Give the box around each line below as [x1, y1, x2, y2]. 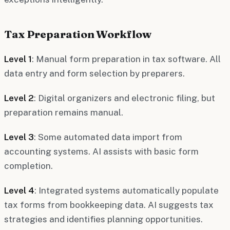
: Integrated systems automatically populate [34, 185, 219, 196]
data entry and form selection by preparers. [4, 68, 185, 79]
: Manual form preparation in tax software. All [32, 53, 221, 64]
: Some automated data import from [34, 131, 182, 142]
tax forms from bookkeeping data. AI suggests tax [4, 199, 214, 210]
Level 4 [4, 185, 34, 196]
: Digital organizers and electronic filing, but [34, 92, 215, 103]
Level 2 [4, 92, 34, 103]
